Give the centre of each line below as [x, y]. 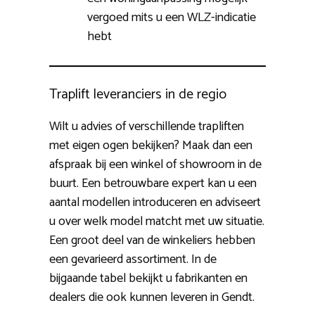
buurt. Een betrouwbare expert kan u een [153, 184]
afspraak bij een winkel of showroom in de [155, 165]
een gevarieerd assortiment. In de [133, 260]
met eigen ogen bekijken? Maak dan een [151, 146]
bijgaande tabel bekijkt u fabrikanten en [148, 279]
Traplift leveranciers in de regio [138, 95]
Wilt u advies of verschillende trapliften [147, 127]
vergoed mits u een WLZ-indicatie [172, 18]
